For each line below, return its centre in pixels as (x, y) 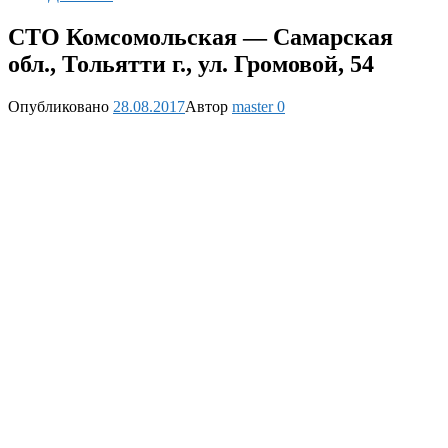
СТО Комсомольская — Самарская (200, 36)
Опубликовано (58, 106)
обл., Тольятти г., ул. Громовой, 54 (191, 63)
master (252, 106)
